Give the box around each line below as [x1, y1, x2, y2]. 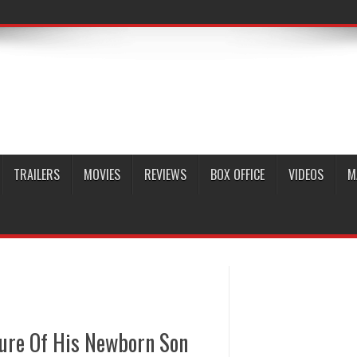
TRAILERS [14, 165, 60, 184]
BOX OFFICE [210, 165, 265, 184]
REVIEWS [144, 165, 186, 184]
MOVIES [84, 165, 120, 184]
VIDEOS [288, 165, 324, 184]
